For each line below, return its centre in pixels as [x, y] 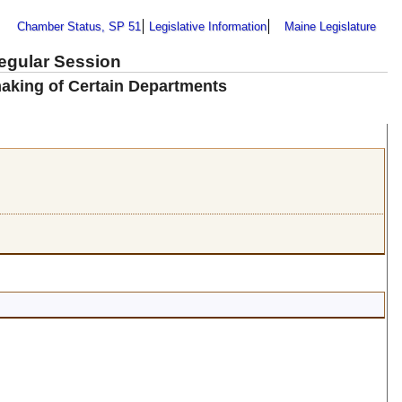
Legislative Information [208, 26]
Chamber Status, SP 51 [79, 26]
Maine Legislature [330, 26]
